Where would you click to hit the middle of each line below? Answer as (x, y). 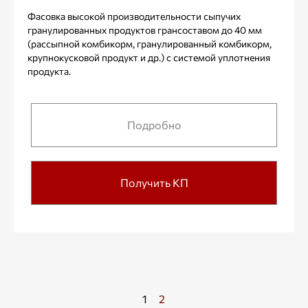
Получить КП (154, 183)
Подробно (154, 125)
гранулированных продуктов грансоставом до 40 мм (145, 30)
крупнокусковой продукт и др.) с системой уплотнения (149, 57)
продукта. (49, 71)
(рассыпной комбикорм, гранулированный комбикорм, (150, 44)
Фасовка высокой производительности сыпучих (134, 16)
